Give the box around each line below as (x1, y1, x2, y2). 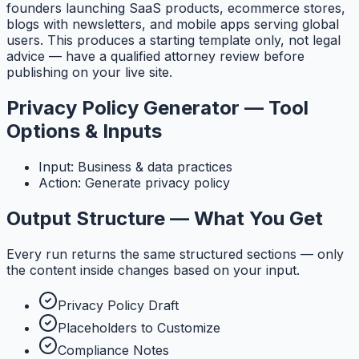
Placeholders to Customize (58, 320, 220, 337)
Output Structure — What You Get (6, 207, 323, 231)
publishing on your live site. (6, 64, 172, 81)
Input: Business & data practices (38, 159, 232, 175)
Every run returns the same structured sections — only (6, 246, 344, 263)
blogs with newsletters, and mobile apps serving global (6, 16, 339, 33)
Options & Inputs (6, 119, 162, 143)
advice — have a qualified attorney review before (6, 48, 305, 65)
